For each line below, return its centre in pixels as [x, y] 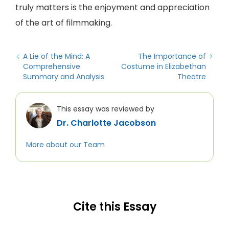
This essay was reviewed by [106, 109]
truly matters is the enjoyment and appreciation [112, 7]
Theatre [192, 77]
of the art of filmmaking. [64, 23]
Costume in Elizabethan [164, 66]
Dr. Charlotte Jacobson [106, 123]
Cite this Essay [114, 207]
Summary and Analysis [64, 77]
